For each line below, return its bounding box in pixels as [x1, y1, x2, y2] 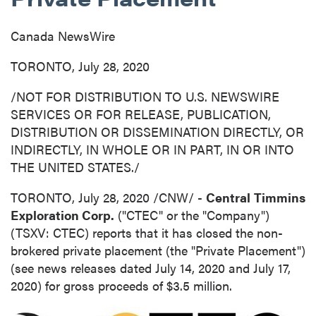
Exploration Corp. [11, 206, 114, 224]
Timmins [254, 188, 305, 206]
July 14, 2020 [155, 259, 225, 276]
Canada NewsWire [11, 27, 115, 44]
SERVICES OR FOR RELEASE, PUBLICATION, [11, 105, 271, 123]
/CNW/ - [150, 188, 206, 206]
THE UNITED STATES [11, 158, 131, 176]
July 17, [253, 259, 291, 276]
